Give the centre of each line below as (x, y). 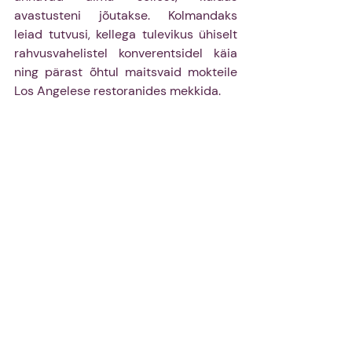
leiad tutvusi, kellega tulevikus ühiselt (126, 35)
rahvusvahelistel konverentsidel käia (126, 53)
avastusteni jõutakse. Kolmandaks (126, 16)
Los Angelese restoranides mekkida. (119, 91)
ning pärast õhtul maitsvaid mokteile (126, 72)
